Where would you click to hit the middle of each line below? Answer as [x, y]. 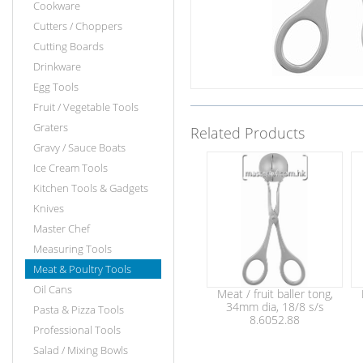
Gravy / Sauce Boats [79, 147]
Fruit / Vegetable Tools [86, 107]
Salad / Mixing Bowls [81, 350]
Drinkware [57, 66]
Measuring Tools [73, 249]
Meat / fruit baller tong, [275, 294]
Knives [49, 208]
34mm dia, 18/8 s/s [275, 307]
